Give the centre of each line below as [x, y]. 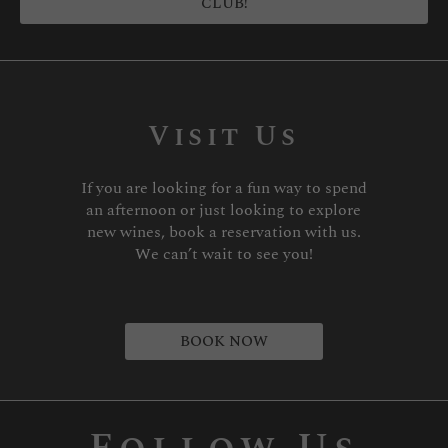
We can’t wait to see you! [223, 254]
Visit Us [224, 137]
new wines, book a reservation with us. [223, 232]
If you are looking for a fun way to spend [223, 188]
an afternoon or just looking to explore [224, 210]
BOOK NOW [224, 341]
